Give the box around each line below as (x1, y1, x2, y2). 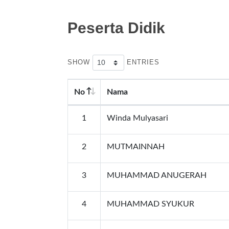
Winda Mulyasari (107, 114, 168, 122)
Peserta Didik (67, 19, 165, 36)
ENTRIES (124, 58, 159, 66)
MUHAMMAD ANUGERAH (107, 171, 207, 179)
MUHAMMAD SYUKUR (107, 200, 194, 208)
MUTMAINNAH (107, 143, 165, 151)
